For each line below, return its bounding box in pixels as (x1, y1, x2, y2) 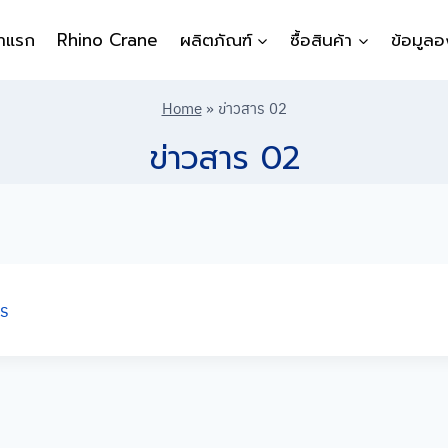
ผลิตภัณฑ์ (179, 26, 252, 53)
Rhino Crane (56, 26, 158, 53)
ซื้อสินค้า (290, 26, 353, 53)
